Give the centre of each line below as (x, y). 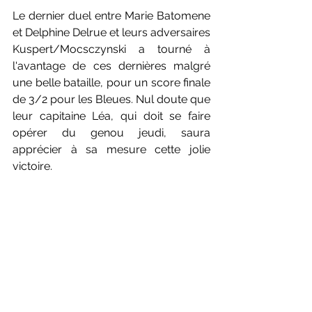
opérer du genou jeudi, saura (111, 132)
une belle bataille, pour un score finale (111, 82)
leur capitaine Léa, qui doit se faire (111, 116)
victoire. (32, 166)
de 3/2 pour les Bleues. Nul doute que (111, 99)
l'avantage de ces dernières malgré (111, 65)
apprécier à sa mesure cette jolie (111, 149)
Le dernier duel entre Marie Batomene (111, 15)
